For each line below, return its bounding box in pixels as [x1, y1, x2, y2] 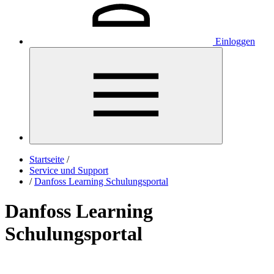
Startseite [29, 154, 64, 165]
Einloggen [215, 36, 255, 46]
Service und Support [29, 165, 108, 176]
